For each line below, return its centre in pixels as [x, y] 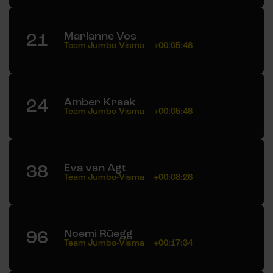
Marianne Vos [100, 36]
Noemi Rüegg [98, 234]
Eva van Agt [95, 168]
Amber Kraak [100, 102]
